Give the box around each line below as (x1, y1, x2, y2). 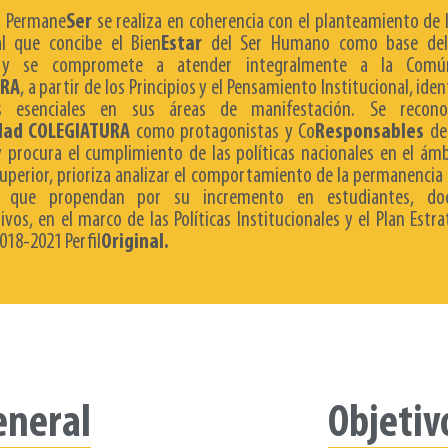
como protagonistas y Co (130, 121, 316, 144)
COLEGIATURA (28, 121, 131, 144)
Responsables (315, 121, 425, 144)
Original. (100, 231, 169, 254)
